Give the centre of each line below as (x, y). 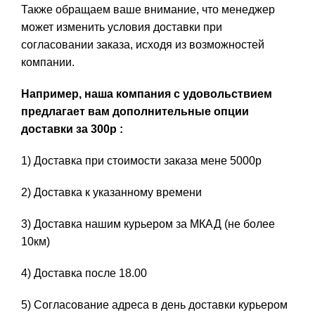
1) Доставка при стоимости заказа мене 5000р (141, 161)
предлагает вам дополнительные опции (135, 112)
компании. (48, 63)
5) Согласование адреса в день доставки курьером (154, 305)
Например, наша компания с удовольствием (147, 94)
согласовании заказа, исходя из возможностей (143, 45)
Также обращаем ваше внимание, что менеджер (148, 10)
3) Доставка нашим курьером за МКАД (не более (148, 224)
